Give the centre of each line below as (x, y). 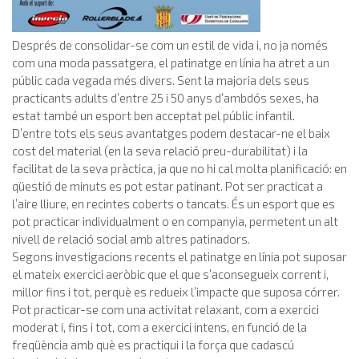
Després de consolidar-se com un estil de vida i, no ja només (170, 45)
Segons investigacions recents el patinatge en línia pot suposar (179, 257)
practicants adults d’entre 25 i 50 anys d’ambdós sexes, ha (165, 98)
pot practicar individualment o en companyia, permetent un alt (175, 222)
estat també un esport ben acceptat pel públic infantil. (153, 116)
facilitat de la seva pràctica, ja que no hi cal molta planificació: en (179, 169)
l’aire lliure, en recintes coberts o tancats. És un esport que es (173, 204)
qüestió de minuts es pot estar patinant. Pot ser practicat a (167, 186)
